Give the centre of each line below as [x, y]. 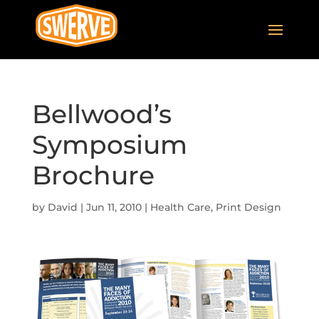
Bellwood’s [101, 114]
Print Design [248, 207]
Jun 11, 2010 [114, 207]
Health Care [180, 207]
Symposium [109, 145]
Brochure [93, 175]
